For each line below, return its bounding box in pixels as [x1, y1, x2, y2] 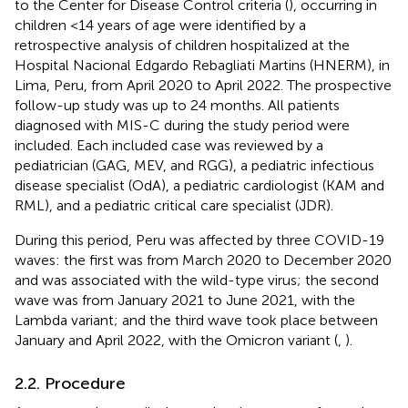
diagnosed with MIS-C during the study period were [15, 116, 350, 134]
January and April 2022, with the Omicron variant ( [15, 331, 338, 349]
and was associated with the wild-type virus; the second [15, 270, 379, 289]
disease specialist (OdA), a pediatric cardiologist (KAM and [15, 176, 384, 194]
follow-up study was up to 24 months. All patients [15, 96, 340, 114]
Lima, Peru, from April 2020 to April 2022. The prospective [15, 76, 392, 94]
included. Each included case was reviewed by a [15, 136, 323, 154]
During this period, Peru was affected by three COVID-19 [15, 230, 384, 249]
